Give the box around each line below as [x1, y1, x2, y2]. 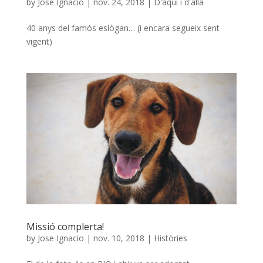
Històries [153, 232, 187, 244]
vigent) [26, 35, 52, 47]
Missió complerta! [26, 220, 104, 233]
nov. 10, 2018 [93, 232, 144, 244]
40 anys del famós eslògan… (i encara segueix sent [26, 22, 220, 33]
